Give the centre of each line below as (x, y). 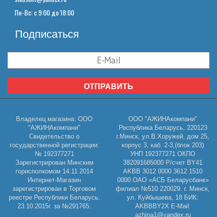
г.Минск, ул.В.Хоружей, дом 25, (163, 136)
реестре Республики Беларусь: (54, 197)
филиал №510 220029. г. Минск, (163, 188)
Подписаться (47, 34)
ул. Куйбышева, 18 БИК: (163, 197)
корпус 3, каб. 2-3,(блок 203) (163, 145)
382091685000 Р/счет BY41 (163, 162)
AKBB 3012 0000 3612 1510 (163, 171)
